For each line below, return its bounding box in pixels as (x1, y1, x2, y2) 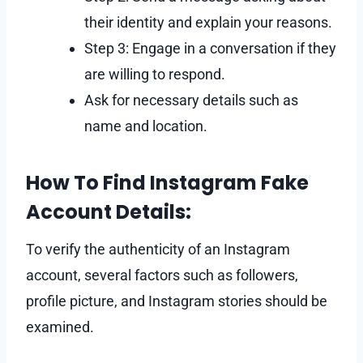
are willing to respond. (84, 65, 225, 83)
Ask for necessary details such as (84, 91, 298, 109)
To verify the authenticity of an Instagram (26, 240, 290, 258)
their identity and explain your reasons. (84, 13, 332, 31)
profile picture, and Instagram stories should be (26, 292, 327, 310)
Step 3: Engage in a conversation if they (84, 39, 336, 57)
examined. (26, 318, 94, 335)
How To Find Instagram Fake (26, 169, 309, 196)
